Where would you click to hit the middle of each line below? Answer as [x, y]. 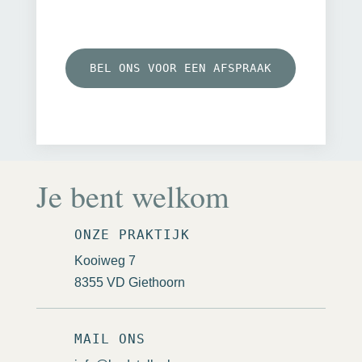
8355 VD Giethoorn [129, 282]
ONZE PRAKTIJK [132, 234]
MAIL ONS [109, 339]
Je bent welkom [133, 196]
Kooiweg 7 [105, 260]
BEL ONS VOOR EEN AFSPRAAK [181, 68]
